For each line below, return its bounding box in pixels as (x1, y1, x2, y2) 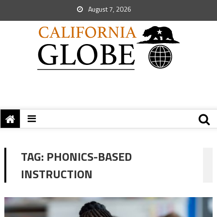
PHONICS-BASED (46, 148, 132, 165)
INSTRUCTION (20, 165, 93, 183)
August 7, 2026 (87, 4, 131, 14)
